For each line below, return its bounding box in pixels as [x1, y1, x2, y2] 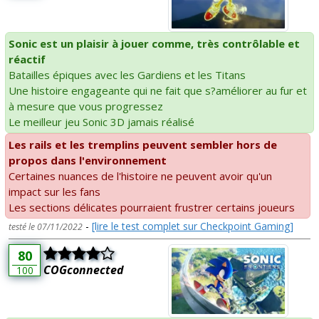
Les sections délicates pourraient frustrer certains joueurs [9, 200, 295, 215]
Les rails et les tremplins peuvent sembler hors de [9, 137, 277, 152]
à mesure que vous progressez [9, 99, 163, 114]
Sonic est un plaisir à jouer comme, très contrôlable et [9, 36, 300, 51]
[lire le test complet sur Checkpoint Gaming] [92, 219, 293, 234]
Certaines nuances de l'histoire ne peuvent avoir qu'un [9, 169, 272, 184]
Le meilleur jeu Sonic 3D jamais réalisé [9, 115, 194, 130]
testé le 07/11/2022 [9, 221, 83, 234]
